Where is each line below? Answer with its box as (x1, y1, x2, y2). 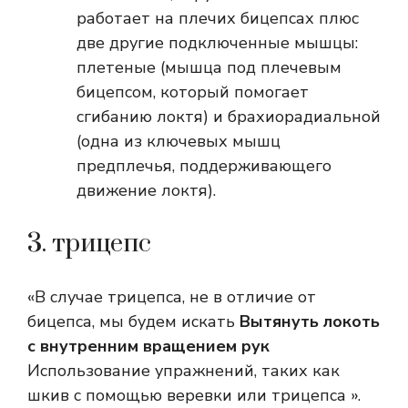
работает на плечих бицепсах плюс (76, 7, 359, 30)
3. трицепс (27, 228, 151, 260)
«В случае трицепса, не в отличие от (27, 286, 316, 309)
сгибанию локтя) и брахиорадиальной (76, 106, 381, 128)
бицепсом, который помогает (76, 81, 309, 104)
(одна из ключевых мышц (76, 130, 280, 153)
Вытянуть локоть (235, 311, 380, 333)
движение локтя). (76, 179, 216, 202)
